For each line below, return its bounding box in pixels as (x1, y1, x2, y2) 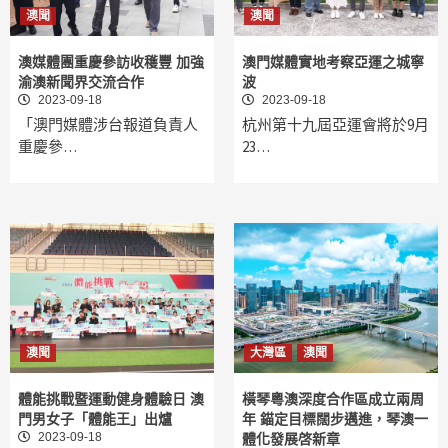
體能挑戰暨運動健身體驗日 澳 (18, 391, 204, 408)
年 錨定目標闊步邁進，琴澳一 (242, 411, 428, 428)
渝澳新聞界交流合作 (18, 74, 144, 91)
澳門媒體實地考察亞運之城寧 (242, 54, 424, 71)
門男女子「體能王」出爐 (18, 411, 172, 428)
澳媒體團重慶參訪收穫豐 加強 (18, 54, 204, 71)
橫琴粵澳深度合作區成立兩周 (242, 391, 424, 408)
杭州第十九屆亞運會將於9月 (242, 115, 429, 135)
